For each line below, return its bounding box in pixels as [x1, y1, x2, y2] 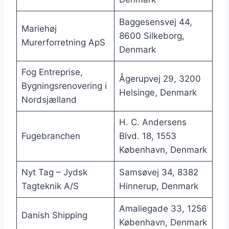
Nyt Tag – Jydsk [21, 167, 87, 178]
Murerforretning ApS [21, 37, 105, 48]
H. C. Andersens [119, 117, 187, 128]
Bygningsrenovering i [21, 81, 107, 91]
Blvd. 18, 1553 [119, 131, 176, 142]
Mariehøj [21, 24, 57, 34]
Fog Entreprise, [21, 67, 83, 78]
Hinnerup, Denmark [119, 181, 198, 192]
